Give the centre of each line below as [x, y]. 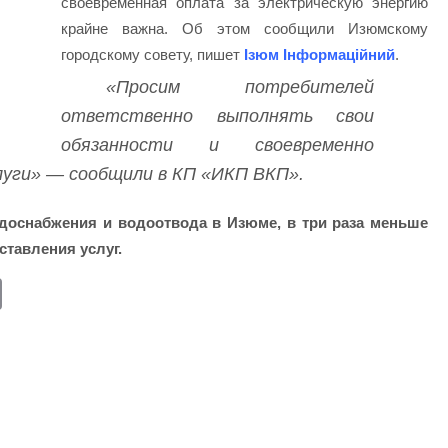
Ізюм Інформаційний [319, 55]
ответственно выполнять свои [217, 115]
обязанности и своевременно [217, 144]
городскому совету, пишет [150, 55]
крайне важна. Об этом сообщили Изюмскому [244, 29]
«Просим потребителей [240, 86]
